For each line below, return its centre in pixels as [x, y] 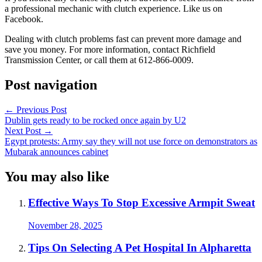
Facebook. [24, 19]
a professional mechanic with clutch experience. [94, 9]
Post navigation [51, 85]
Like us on [203, 9]
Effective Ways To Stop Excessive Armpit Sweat [142, 202]
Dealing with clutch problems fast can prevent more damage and [123, 39]
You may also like [57, 176]
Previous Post [40, 110]
